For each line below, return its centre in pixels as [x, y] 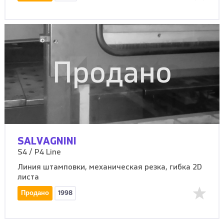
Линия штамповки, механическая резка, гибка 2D [110, 168]
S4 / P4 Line [39, 153]
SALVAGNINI [47, 142]
